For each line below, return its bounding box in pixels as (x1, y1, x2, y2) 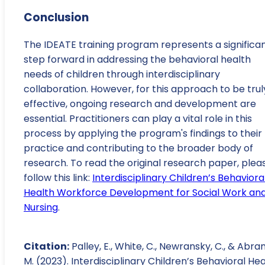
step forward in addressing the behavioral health (24, 52, 251, 66)
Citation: (24, 239, 69, 253)
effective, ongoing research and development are (24, 96, 256, 111)
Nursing (24, 200, 58, 214)
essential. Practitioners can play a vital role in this (24, 111, 252, 125)
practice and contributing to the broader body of (24, 141, 253, 155)
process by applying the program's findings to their (24, 126, 262, 140)
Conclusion (24, 9, 89, 26)
